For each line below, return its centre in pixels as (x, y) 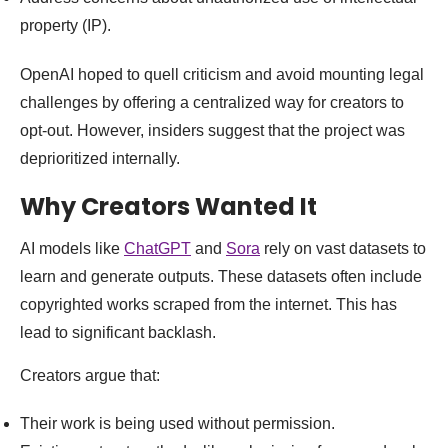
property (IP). (65, 26)
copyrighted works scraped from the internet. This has (208, 305)
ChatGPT (157, 249)
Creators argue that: (90, 376)
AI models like (72, 249)
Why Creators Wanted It (168, 207)
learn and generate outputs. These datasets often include (221, 277)
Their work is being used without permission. (177, 424)
